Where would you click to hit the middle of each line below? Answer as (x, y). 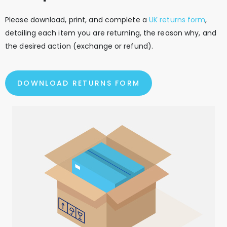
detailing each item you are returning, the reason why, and (111, 33)
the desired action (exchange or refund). (79, 46)
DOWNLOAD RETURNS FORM (79, 83)
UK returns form (177, 20)
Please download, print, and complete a (77, 20)
